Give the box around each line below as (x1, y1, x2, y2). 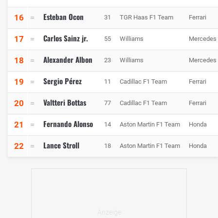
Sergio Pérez (43, 75, 82, 86)
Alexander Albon (43, 54, 92, 65)
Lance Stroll (43, 139, 79, 150)
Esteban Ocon (43, 11, 84, 22)
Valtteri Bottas (43, 96, 86, 108)
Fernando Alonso (43, 118, 93, 129)
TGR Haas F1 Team (120, 13, 173, 21)
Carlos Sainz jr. (43, 32, 88, 43)
